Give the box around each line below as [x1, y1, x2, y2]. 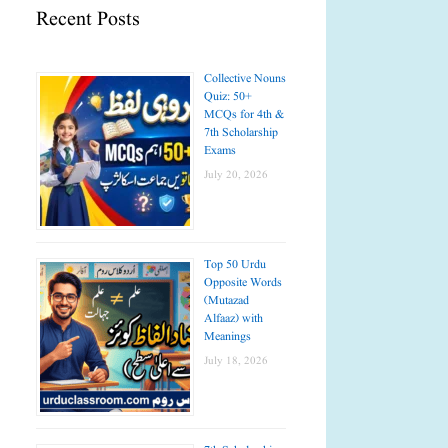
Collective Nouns [204, 69, 286, 87]
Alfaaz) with [204, 309, 263, 327]
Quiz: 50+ [204, 87, 252, 105]
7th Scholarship [204, 123, 278, 141]
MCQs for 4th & [204, 105, 284, 123]
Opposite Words [204, 273, 282, 291]
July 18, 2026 [204, 352, 268, 369]
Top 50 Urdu [204, 255, 266, 273]
